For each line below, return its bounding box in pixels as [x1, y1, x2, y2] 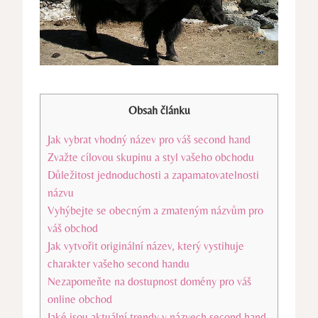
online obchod [48, 292, 112, 306]
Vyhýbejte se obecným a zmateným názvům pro [48, 203, 263, 217]
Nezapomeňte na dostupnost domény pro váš [48, 274, 251, 288]
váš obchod [48, 221, 98, 235]
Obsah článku [128, 103, 190, 117]
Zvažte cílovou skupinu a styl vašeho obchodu [48, 150, 254, 164]
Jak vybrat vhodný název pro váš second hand [48, 132, 251, 146]
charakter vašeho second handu [48, 256, 190, 270]
